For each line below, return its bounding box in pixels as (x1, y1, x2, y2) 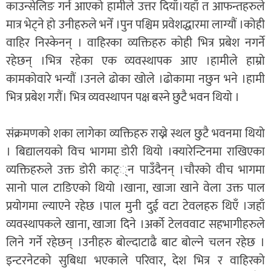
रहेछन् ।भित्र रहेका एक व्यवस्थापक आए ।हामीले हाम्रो (6, 50, 265, 71)
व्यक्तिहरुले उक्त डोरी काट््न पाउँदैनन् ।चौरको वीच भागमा (6, 159, 265, 180)
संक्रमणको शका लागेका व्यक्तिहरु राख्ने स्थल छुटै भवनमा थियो (6, 123, 265, 144)
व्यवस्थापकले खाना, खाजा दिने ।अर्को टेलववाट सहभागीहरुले (6, 214, 265, 235)
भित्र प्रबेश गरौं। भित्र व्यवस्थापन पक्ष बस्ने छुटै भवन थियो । (6, 87, 240, 108)
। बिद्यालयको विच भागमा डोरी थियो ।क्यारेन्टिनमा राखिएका (6, 141, 265, 162)
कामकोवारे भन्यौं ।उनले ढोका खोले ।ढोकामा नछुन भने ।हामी (6, 68, 265, 90)
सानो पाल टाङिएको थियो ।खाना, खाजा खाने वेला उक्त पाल (6, 177, 265, 198)
